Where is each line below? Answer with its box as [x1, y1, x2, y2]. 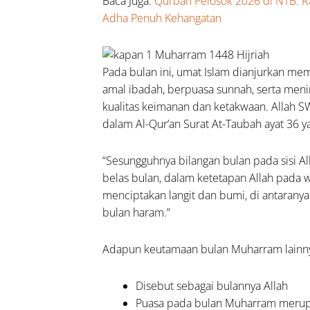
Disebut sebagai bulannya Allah [136, 277, 289, 293]
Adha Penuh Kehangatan [102, 10, 222, 26]
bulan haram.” [102, 204, 171, 220]
